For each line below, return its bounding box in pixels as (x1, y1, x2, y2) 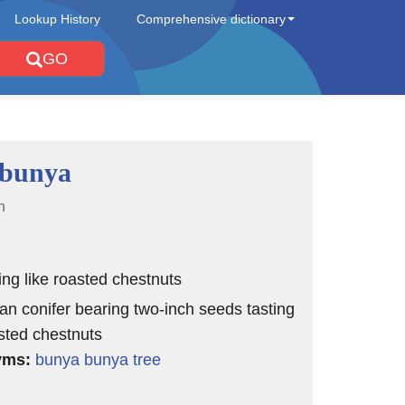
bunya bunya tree (34, 351, 161, 369)
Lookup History (14, 12, 100, 26)
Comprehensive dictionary (137, 12, 286, 26)
